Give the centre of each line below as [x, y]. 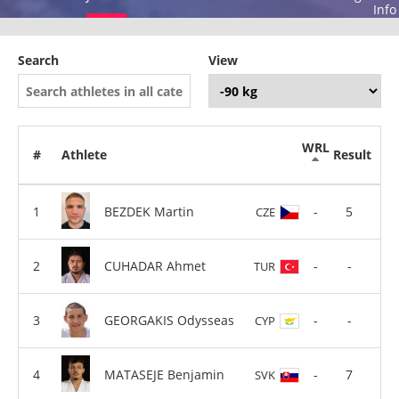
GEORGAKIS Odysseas [169, 320]
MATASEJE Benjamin [164, 374]
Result [352, 155]
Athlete [84, 155]
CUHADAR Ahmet [155, 265]
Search [38, 60]
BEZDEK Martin [149, 211]
